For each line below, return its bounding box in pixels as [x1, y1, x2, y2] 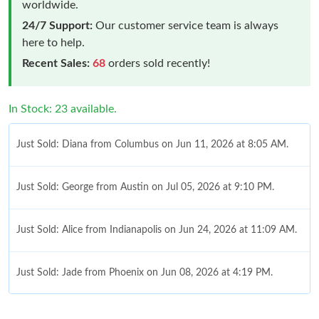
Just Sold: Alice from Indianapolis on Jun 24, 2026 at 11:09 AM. [16, 224, 297, 235]
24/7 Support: [22, 19, 93, 31]
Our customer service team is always [93, 19, 278, 31]
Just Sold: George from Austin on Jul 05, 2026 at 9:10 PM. [16, 182, 274, 192]
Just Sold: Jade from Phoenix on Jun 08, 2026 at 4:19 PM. [16, 267, 273, 278]
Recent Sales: [22, 57, 90, 69]
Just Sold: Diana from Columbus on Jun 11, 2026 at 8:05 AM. [16, 139, 288, 150]
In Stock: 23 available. [9, 103, 117, 115]
